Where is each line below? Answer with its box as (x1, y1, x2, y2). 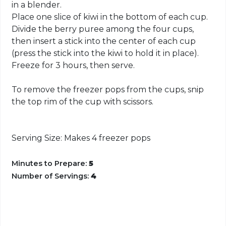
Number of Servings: (12, 172, 91, 181)
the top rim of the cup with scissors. (12, 96, 154, 106)
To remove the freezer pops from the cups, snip (12, 84, 204, 94)
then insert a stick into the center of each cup (12, 36, 196, 46)
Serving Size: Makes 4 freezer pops (12, 133, 151, 143)
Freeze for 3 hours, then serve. (12, 60, 135, 70)
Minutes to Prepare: (12, 159, 89, 168)
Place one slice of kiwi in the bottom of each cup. (12, 12, 208, 22)
